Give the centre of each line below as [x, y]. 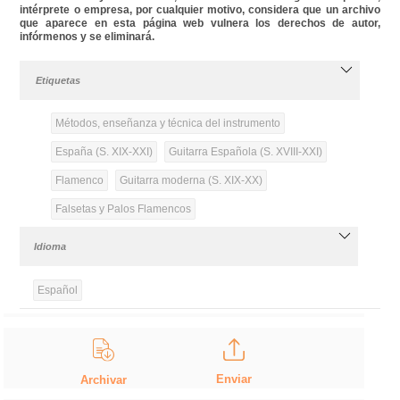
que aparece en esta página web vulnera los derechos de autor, [200, 23]
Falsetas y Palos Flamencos [123, 208]
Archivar [104, 380]
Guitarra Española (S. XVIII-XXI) [245, 151]
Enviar [233, 379]
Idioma [50, 246]
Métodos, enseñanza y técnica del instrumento [167, 123]
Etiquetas [58, 80]
